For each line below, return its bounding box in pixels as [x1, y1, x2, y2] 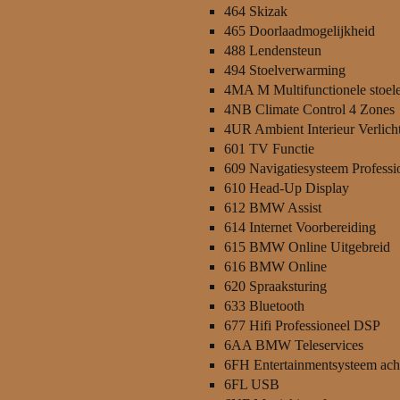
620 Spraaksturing [224, 279, 327, 294]
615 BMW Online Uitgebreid [224, 239, 390, 254]
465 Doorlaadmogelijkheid [224, 23, 375, 38]
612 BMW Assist [224, 200, 321, 215]
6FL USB [224, 377, 279, 392]
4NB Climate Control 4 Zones [224, 102, 395, 117]
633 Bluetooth [224, 298, 304, 313]
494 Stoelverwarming [224, 62, 346, 78]
